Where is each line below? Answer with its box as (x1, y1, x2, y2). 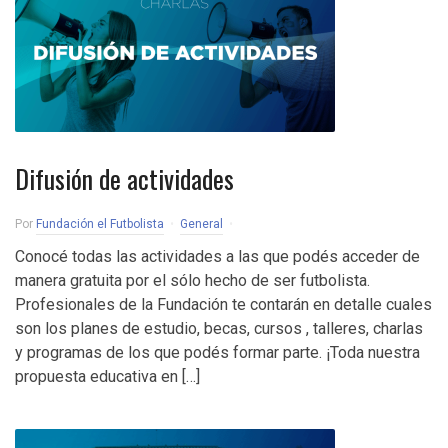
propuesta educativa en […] (15, 367, 200, 386)
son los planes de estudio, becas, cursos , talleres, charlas (15, 319, 423, 338)
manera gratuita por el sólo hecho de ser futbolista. (15, 271, 370, 290)
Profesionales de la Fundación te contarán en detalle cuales (15, 295, 432, 314)
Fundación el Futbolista (36, 217, 164, 231)
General (180, 217, 223, 231)
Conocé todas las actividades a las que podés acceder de (15, 247, 420, 266)
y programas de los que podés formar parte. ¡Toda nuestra (15, 343, 420, 362)
